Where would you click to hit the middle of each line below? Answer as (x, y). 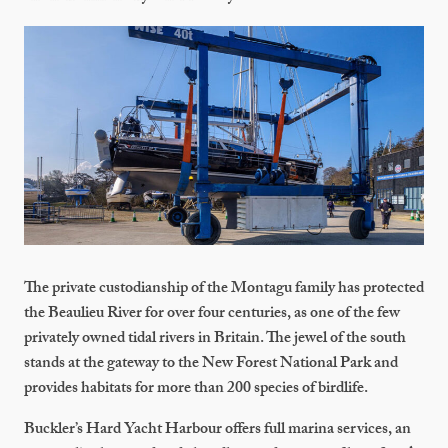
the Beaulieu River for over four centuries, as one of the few (212, 314)
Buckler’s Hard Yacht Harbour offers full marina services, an (217, 430)
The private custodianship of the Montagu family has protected (224, 289)
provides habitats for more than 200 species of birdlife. (199, 389)
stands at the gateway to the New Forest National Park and (211, 364)
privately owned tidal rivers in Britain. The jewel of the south (215, 339)
